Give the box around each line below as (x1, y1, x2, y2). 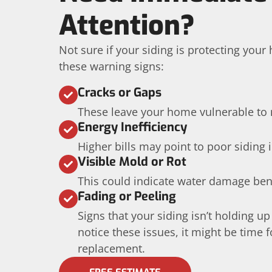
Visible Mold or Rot (78, 154, 186, 170)
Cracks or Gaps (78, 84, 161, 101)
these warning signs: (59, 59, 164, 73)
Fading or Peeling (78, 188, 176, 205)
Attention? (59, 7, 195, 44)
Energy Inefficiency (78, 119, 187, 135)
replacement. (78, 241, 145, 256)
